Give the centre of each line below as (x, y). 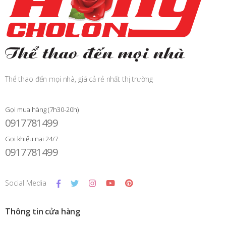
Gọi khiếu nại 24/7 (32, 138)
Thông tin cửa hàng (43, 211)
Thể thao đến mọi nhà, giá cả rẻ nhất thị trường (79, 79)
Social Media (26, 183)
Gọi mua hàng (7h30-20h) (42, 109)
